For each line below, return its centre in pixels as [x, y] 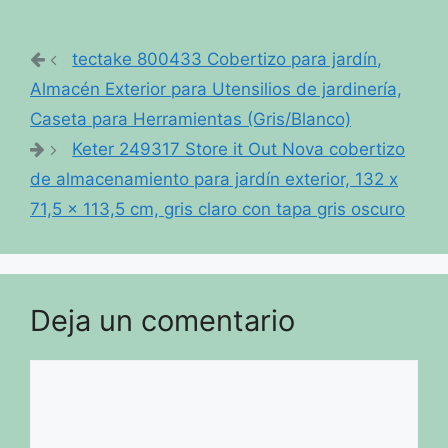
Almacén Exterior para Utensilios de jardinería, [216, 88]
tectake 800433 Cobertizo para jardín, [227, 58]
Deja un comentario [162, 320]
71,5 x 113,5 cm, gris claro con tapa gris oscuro [217, 208]
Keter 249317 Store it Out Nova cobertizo [239, 148]
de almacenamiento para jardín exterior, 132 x [214, 178]
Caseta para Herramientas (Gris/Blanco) [190, 118]
